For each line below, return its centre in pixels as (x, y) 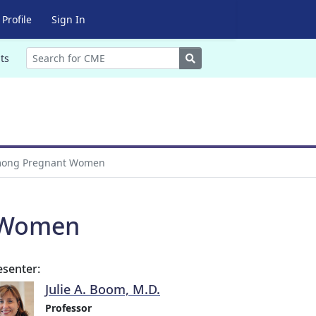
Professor (68, 308)
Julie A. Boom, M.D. (103, 289)
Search (211, 57)
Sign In (68, 19)
